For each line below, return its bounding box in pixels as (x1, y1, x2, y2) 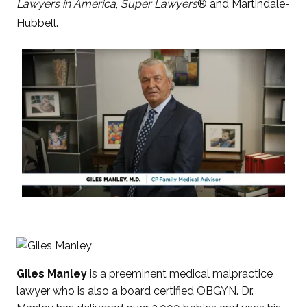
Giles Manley (16, 267, 88, 281)
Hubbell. (16, 16, 59, 30)
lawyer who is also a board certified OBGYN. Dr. (16, 284, 254, 298)
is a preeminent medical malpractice (87, 267, 273, 281)
